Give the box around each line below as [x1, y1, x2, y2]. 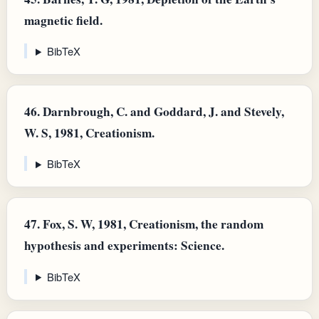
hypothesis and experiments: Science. [24, 236, 224, 255]
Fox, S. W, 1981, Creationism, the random [40, 215, 263, 234]
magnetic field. [24, 11, 103, 29]
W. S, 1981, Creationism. [24, 124, 155, 142]
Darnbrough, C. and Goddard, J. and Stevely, [40, 103, 284, 121]
